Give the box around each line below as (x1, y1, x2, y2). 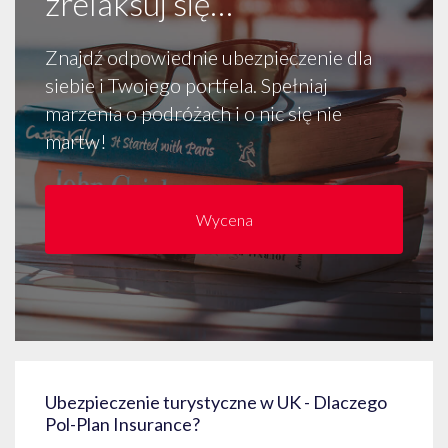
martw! (45, 128, 107, 153)
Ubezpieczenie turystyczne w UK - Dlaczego (45, 391, 387, 413)
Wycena (195, 209, 253, 229)
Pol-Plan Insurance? (45, 413, 200, 435)
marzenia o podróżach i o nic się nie (45, 100, 342, 125)
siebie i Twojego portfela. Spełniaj (45, 72, 328, 97)
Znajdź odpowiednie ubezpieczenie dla (45, 44, 372, 69)
